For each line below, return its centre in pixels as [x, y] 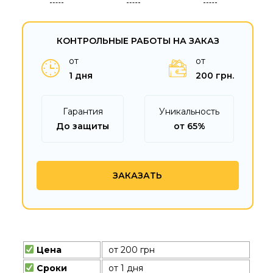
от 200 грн [132, 250]
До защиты [83, 126]
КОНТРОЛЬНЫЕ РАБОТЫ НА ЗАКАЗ [138, 41]
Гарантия [83, 111]
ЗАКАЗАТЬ [138, 175]
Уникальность [189, 111]
